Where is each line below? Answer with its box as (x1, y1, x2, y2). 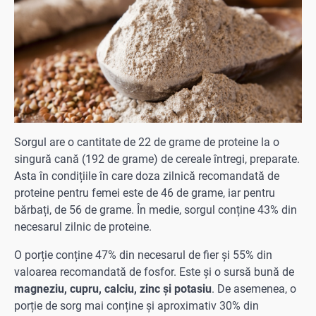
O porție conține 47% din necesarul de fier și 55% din (14, 248, 272, 262)
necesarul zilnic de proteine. (14, 219, 152, 233)
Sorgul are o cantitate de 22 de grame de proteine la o (14, 135, 279, 149)
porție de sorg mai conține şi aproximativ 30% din (14, 298, 259, 312)
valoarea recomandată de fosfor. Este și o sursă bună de (14, 265, 294, 279)
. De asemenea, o (212, 281, 296, 296)
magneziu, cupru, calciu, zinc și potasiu (14, 281, 212, 296)
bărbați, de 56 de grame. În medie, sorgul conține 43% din (14, 202, 297, 217)
